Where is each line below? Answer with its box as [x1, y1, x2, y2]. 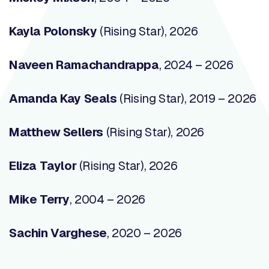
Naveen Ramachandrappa [9, 56, 159, 73]
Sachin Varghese [9, 225, 107, 241]
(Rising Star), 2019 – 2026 [116, 90, 256, 106]
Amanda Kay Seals [9, 90, 117, 106]
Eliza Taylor [9, 157, 79, 174]
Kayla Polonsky [9, 23, 100, 39]
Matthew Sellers [9, 124, 106, 140]
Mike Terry [9, 191, 70, 207]
